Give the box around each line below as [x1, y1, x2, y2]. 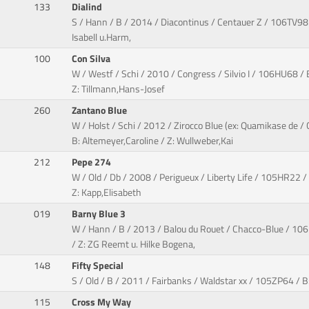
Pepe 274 [72, 154, 114, 170]
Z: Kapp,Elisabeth [72, 185, 142, 201]
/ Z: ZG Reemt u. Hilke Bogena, [72, 237, 196, 252]
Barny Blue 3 [72, 206, 128, 222]
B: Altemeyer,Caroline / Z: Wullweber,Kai [72, 133, 234, 149]
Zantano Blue [72, 103, 130, 119]
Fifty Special [72, 258, 126, 274]
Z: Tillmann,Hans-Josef [72, 81, 166, 97]
